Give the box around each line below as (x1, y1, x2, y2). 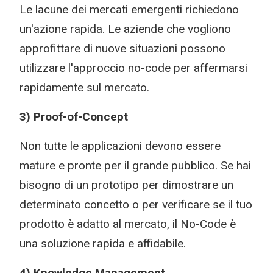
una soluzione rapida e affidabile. (19, 236, 186, 250)
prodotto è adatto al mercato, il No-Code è (19, 217, 236, 231)
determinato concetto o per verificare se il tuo (19, 197, 252, 211)
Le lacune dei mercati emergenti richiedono (19, 2, 239, 16)
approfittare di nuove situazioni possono (19, 41, 225, 55)
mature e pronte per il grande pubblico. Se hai (19, 158, 251, 172)
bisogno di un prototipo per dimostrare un (19, 178, 233, 192)
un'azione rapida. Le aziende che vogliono (19, 22, 231, 36)
